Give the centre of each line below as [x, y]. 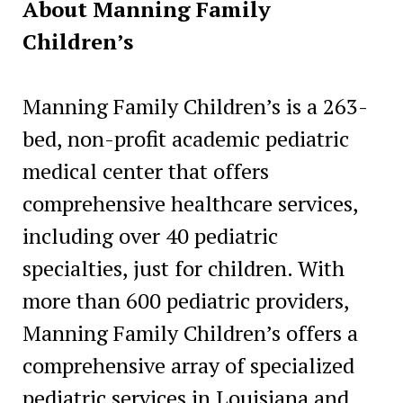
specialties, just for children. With [183, 268]
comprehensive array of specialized [188, 365]
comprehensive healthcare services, [190, 203]
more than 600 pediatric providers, [185, 300]
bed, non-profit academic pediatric [185, 138]
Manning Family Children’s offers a [190, 332]
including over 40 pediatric [150, 235]
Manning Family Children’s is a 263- [195, 106]
